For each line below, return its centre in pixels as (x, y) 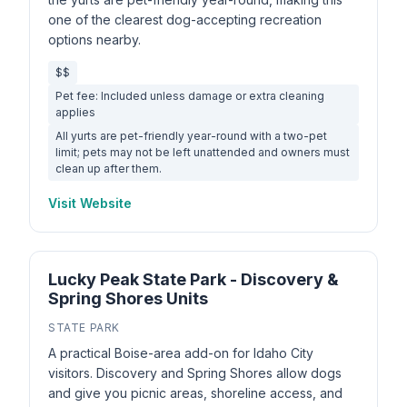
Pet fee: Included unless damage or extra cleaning (190, 96)
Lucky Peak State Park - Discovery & (194, 279)
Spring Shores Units (128, 298)
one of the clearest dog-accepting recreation (185, 20)
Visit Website (90, 203)
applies (75, 112)
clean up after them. (109, 169)
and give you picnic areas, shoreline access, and (195, 393)
